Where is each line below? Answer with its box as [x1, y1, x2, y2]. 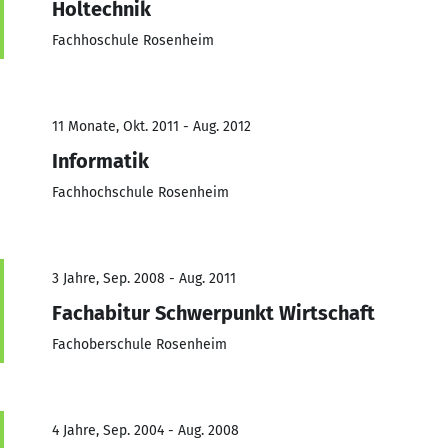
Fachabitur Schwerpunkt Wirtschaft [52, 300, 375, 325]
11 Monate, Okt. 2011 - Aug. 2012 [52, 117, 251, 135]
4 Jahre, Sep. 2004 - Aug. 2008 [52, 421, 239, 439]
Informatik [52, 148, 149, 173]
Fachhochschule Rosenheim [52, 183, 229, 201]
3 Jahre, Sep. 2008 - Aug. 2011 [52, 269, 236, 287]
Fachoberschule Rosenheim [52, 335, 227, 353]
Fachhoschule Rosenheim [52, 31, 214, 49]
